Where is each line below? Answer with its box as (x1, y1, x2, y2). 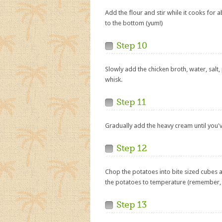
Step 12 (116, 143, 147, 153)
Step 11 (116, 97, 146, 107)
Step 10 (116, 41, 147, 51)
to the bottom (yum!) (105, 19, 163, 27)
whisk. (105, 76, 122, 83)
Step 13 (116, 200, 147, 210)
